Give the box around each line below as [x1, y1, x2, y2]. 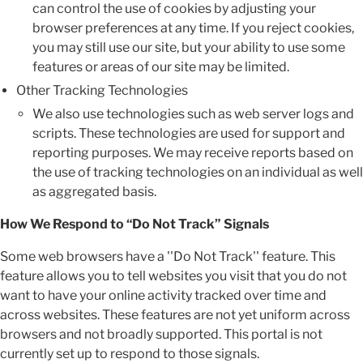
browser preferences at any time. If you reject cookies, [32, 20, 354, 36]
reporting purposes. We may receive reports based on [32, 145, 353, 160]
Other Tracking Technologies [16, 83, 188, 98]
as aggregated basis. [32, 184, 156, 199]
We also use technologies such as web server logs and [32, 106, 354, 122]
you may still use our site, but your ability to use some [32, 40, 345, 55]
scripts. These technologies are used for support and [32, 126, 345, 141]
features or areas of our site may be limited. [32, 59, 289, 75]
